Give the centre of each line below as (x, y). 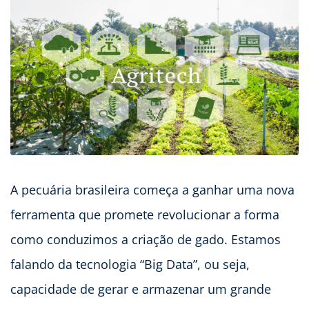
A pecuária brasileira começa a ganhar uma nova (152, 189)
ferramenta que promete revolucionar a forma (145, 214)
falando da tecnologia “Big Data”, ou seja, (130, 264)
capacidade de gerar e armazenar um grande (141, 289)
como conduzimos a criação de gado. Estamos (146, 239)
